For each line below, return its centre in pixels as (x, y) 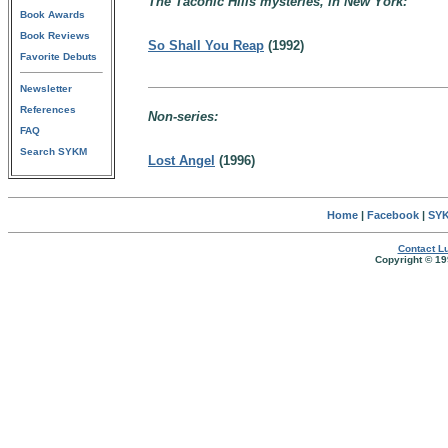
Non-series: (183, 116)
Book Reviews (55, 35)
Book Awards (52, 14)
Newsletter (46, 88)
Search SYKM (53, 151)
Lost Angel (181, 160)
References (48, 109)
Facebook (392, 215)
